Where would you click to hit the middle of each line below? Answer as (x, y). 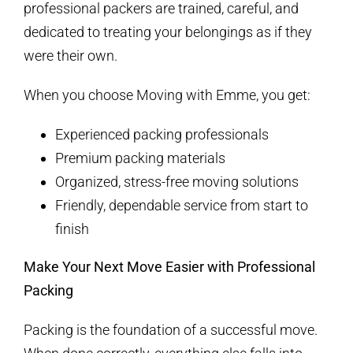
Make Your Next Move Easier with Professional (169, 267)
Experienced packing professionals (162, 135)
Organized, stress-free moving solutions (177, 182)
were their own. (71, 56)
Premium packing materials (140, 158)
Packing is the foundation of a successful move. (171, 330)
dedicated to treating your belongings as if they (168, 32)
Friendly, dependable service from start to (182, 206)
